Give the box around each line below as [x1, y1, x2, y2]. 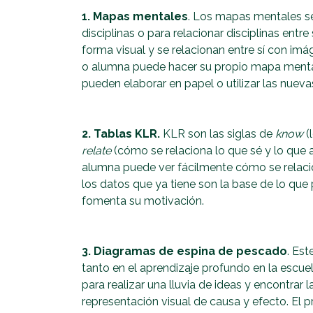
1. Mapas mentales [82, 10, 188, 24]
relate [82, 144, 111, 158]
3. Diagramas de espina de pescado [82, 245, 287, 259]
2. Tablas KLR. [82, 127, 160, 141]
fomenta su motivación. [82, 194, 204, 208]
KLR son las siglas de [160, 127, 275, 141]
